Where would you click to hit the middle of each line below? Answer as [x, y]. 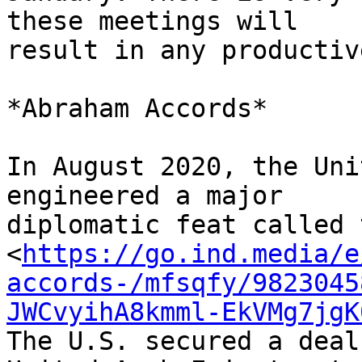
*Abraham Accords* [137, 109]
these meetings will [160, 21]
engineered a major [152, 196]
